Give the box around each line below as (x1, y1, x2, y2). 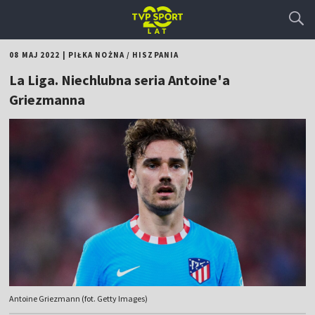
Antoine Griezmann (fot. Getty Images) (9, 293, 148, 304)
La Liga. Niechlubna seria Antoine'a (9, 71, 231, 89)
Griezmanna (9, 91, 86, 108)
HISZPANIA (132, 50, 179, 60)
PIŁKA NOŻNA (67, 50, 124, 60)
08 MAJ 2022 (9, 50, 60, 60)
